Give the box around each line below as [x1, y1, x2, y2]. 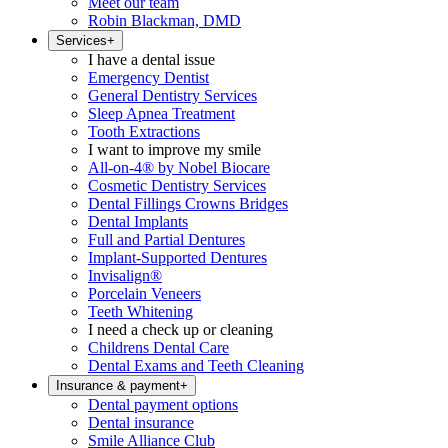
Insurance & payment [56, 378, 180, 393]
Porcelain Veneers [88, 285, 201, 302]
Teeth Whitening [88, 303, 193, 320]
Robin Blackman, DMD [88, 12, 241, 29]
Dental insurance [88, 414, 194, 431]
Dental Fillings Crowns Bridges [88, 195, 288, 212]
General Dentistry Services [88, 87, 257, 104]
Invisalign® [88, 267, 162, 284]
